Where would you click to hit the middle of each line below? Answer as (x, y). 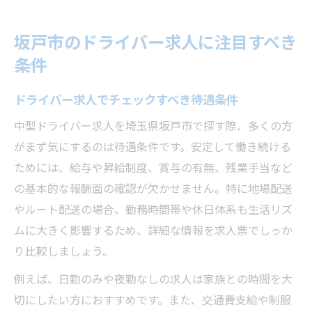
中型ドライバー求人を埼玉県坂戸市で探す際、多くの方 (153, 125)
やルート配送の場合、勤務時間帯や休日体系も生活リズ (153, 209)
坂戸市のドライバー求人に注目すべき (155, 41)
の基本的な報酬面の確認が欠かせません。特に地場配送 (153, 188)
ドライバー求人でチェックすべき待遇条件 (126, 99)
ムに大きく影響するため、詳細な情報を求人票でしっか (153, 230)
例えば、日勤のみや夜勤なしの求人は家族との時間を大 (153, 279)
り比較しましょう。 (64, 251)
